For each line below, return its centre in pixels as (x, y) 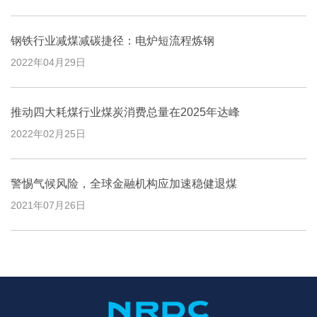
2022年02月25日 (48, 134)
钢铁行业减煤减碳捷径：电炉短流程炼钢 (113, 41)
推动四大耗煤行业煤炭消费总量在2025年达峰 (125, 112)
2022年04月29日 (48, 62)
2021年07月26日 (48, 205)
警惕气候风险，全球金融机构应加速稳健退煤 (124, 184)
